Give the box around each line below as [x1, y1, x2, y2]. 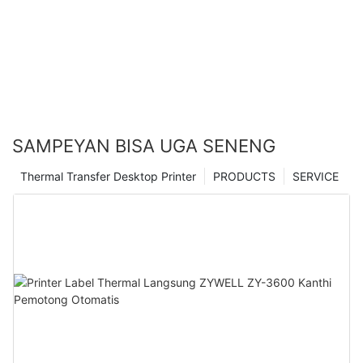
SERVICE [293, 169, 339, 183]
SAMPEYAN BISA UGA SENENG [12, 135, 275, 156]
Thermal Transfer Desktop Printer [20, 169, 196, 183]
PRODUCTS [213, 169, 275, 183]
